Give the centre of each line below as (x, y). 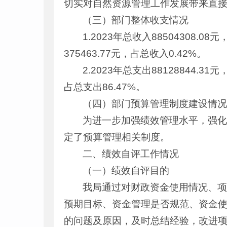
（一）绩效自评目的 (126, 171)
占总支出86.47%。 (105, 87)
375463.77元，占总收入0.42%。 (135, 53)
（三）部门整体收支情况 (136, 20)
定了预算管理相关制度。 (117, 137)
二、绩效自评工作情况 (131, 154)
